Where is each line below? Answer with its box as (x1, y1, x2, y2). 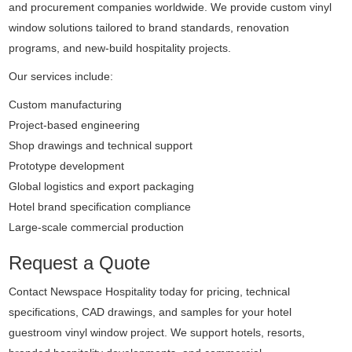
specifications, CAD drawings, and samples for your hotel (9, 306, 292, 318)
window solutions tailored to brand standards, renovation (9, 21, 290, 34)
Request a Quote (9, 252, 151, 273)
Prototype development (9, 159, 125, 172)
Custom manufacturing (9, 98, 123, 111)
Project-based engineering (9, 119, 141, 131)
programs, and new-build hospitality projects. (9, 42, 232, 54)
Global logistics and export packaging (9, 180, 195, 192)
